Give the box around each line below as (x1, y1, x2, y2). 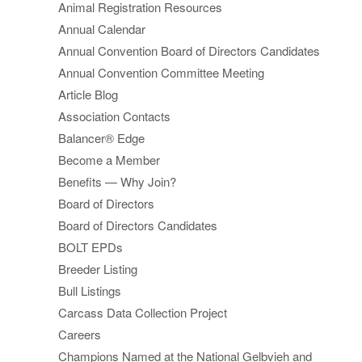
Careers (58, 326, 101, 343)
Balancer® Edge (58, 129, 145, 147)
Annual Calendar (58, 20, 145, 38)
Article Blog (58, 86, 118, 103)
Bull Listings (58, 282, 121, 300)
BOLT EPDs (58, 238, 123, 256)
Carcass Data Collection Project (58, 304, 227, 322)
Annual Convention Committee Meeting (58, 64, 264, 82)
